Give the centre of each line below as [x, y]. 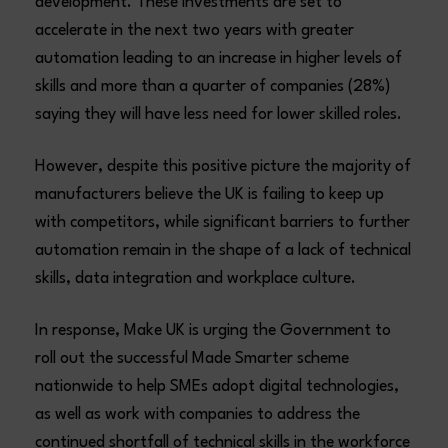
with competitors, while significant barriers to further [223, 222]
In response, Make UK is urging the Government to [213, 330]
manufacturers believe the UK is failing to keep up [210, 194]
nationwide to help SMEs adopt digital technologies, [217, 386]
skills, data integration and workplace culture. [196, 278]
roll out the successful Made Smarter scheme [192, 358]
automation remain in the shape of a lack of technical [223, 250]
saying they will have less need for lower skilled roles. [219, 114]
